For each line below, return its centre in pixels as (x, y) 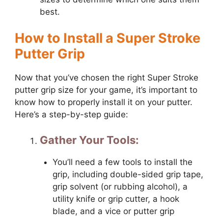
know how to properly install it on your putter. (104, 102)
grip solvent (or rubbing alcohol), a (120, 186)
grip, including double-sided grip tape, (128, 174)
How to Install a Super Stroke (108, 38)
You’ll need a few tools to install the (122, 162)
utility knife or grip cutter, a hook (116, 199)
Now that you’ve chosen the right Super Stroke (107, 78)
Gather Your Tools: (89, 140)
